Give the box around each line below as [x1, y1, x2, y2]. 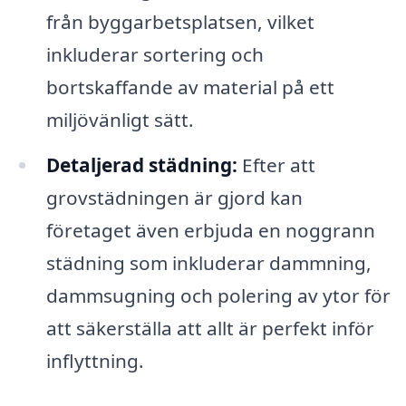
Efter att [237, 151, 315, 178]
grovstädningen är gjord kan [45, 184, 303, 210]
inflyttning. [45, 347, 144, 373]
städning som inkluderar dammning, [45, 249, 372, 275]
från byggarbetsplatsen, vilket [45, 8, 314, 34]
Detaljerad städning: [45, 151, 237, 178]
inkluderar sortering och [45, 41, 264, 67]
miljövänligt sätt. [45, 106, 194, 132]
